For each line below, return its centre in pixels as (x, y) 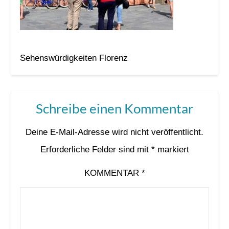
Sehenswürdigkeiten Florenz (74, 58)
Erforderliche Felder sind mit (96, 149)
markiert (172, 149)
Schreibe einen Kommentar (114, 108)
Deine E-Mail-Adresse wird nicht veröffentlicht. (114, 132)
